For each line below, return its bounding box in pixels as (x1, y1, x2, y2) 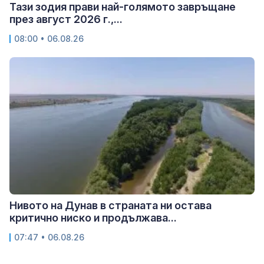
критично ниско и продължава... (9, 212, 177, 225)
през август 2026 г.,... (9, 13, 123, 26)
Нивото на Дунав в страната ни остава (9, 199, 212, 212)
